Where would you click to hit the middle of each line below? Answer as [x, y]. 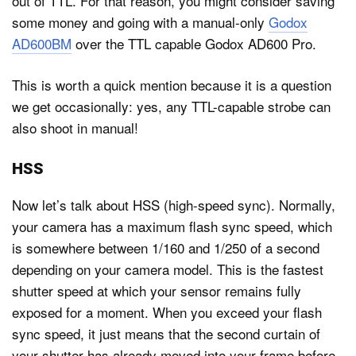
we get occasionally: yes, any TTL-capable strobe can [171, 106]
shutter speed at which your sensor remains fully [157, 290]
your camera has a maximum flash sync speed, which [172, 226]
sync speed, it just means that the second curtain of [166, 333]
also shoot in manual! [75, 128]
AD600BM [42, 43]
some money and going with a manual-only [140, 21]
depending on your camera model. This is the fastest [168, 269]
